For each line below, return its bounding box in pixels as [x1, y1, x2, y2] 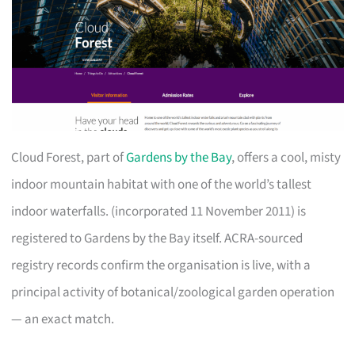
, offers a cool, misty [231, 147, 342, 167]
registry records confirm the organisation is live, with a [11, 255, 311, 275]
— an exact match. [11, 309, 115, 329]
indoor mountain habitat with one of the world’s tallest [11, 174, 312, 194]
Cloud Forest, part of [11, 147, 127, 167]
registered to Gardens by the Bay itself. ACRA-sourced [11, 228, 303, 248]
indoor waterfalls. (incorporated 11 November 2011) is [11, 201, 307, 221]
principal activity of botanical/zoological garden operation [11, 282, 335, 302]
